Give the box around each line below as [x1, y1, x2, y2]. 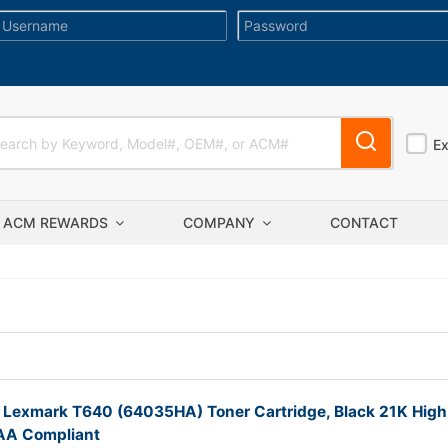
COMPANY [183, 214, 259, 231]
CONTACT [330, 214, 398, 231]
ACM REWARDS [3, 214, 112, 231]
